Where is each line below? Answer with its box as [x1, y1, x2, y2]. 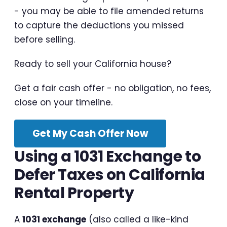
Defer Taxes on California [14, 164, 205, 185]
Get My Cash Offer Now [32, 126, 148, 140]
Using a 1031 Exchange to [14, 145, 201, 167]
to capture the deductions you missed [14, 19, 184, 31]
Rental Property [14, 182, 134, 204]
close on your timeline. [14, 96, 112, 108]
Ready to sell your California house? [14, 57, 171, 70]
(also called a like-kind [86, 213, 188, 225]
